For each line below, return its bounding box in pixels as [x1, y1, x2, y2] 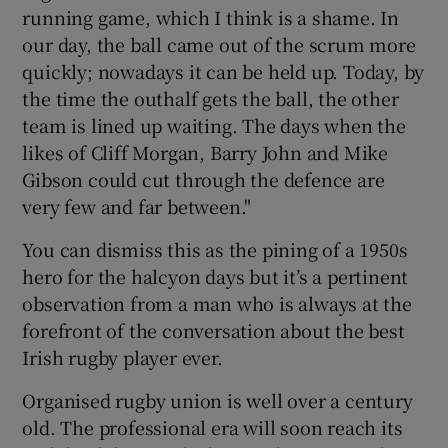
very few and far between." [22, 192, 252, 219]
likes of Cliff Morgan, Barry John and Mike [22, 138, 389, 165]
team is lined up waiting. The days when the [22, 111, 406, 138]
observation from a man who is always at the [22, 289, 412, 316]
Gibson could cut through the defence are [22, 165, 385, 192]
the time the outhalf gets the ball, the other [22, 84, 399, 111]
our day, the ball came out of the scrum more [22, 30, 416, 57]
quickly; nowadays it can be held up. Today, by [22, 57, 425, 84]
